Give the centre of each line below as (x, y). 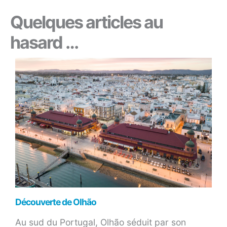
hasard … (44, 43)
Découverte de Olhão (56, 202)
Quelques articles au (86, 22)
